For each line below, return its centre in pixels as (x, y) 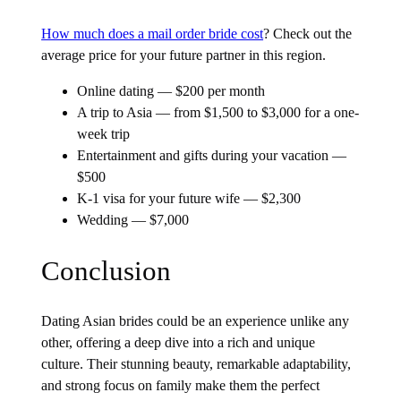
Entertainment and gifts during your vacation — (212, 156)
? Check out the (308, 34)
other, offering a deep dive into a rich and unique (179, 343)
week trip (104, 134)
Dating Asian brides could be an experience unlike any (196, 321)
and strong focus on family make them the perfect (181, 386)
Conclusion (110, 271)
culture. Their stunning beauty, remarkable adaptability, (196, 364)
